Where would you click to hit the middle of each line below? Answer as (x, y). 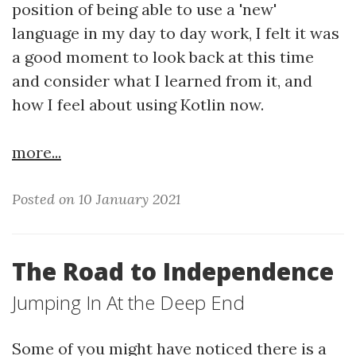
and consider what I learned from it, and (162, 81)
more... (37, 152)
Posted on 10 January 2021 (96, 199)
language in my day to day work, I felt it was (176, 33)
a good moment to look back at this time (163, 57)
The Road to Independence (173, 271)
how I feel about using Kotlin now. (138, 104)
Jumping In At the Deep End (128, 302)
